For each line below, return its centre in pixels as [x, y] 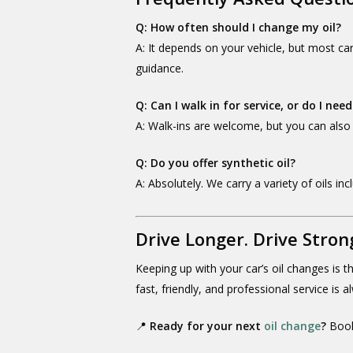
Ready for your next [207, 326]
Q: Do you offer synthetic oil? [216, 163]
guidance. [160, 68]
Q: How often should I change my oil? [239, 27]
